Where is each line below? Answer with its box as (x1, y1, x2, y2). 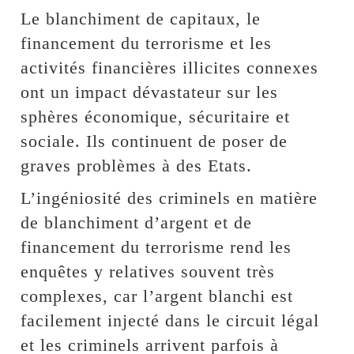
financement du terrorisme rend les (21, 237, 292, 258)
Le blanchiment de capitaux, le (21, 9, 262, 29)
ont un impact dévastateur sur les (21, 82, 279, 103)
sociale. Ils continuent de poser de (21, 131, 288, 152)
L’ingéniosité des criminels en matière (21, 188, 318, 209)
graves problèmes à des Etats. (21, 156, 253, 176)
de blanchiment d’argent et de (21, 213, 253, 233)
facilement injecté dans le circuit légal (21, 311, 320, 331)
